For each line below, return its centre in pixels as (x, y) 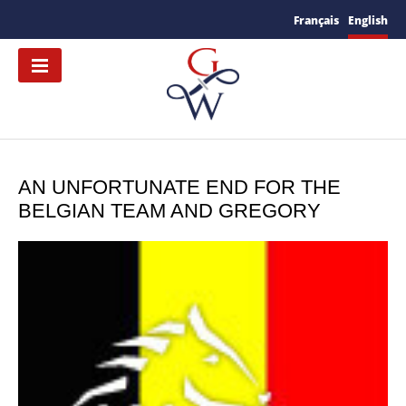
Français (316, 20)
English (368, 20)
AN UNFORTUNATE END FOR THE (179, 188)
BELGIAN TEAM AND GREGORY (169, 211)
